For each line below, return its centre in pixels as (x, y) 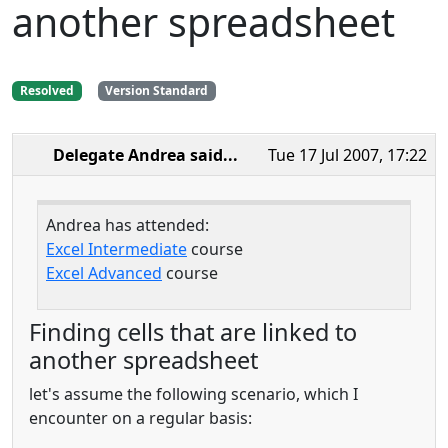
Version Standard (157, 90)
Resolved (46, 90)
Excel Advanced (104, 273)
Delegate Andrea (119, 155)
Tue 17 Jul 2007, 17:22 (347, 155)
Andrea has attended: (127, 225)
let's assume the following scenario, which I (193, 394)
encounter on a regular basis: (140, 418)
